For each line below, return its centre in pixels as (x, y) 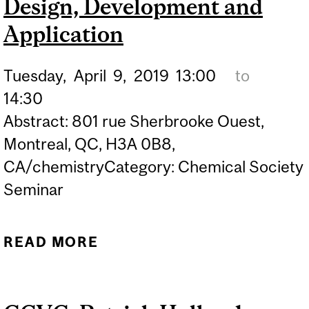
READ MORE (51, 241)
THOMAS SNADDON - (204, 290)
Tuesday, (35, 76)
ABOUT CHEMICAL (204, 241)
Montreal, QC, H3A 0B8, (89, 144)
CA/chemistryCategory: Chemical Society (153, 167)
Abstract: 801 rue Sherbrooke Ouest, (134, 121)
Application (63, 34)
